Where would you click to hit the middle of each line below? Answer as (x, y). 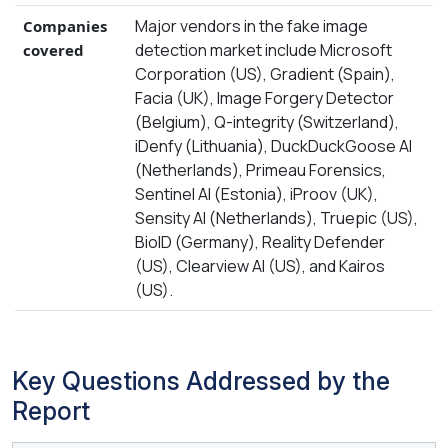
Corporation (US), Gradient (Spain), (265, 73)
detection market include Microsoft (263, 49)
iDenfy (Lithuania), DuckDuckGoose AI (273, 145)
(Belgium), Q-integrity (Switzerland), (267, 121)
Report (51, 410)
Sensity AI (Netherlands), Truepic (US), (276, 217)
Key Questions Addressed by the (201, 380)
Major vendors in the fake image (251, 25)
